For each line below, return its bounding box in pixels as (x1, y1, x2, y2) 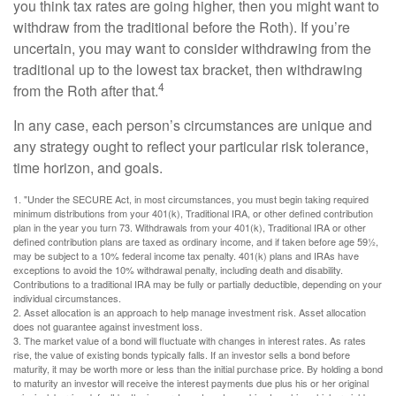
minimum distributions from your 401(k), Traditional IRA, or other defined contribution (13, 206, 373, 220)
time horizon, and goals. (13, 157, 163, 178)
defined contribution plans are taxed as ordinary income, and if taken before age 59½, (13, 234, 378, 248)
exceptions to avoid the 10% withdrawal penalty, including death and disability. (13, 263, 343, 277)
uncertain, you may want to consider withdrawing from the (13, 38, 371, 58)
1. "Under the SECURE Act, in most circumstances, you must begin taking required (13, 192, 369, 206)
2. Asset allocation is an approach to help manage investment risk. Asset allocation (13, 305, 366, 319)
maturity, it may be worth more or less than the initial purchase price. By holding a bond (13, 362, 383, 376)
